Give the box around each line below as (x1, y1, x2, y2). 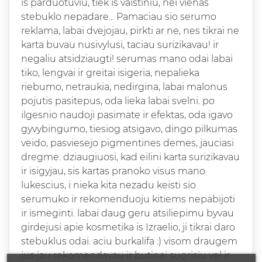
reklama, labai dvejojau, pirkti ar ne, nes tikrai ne (21, 25, 239, 37)
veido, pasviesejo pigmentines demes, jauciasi (21, 137, 234, 149)
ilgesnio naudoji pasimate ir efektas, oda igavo (21, 109, 233, 121)
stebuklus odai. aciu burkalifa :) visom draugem (21, 236, 237, 247)
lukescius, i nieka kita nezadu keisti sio (21, 180, 196, 191)
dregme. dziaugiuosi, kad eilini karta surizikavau (21, 151, 240, 163)
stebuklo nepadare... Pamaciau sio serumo (21, 11, 216, 23)
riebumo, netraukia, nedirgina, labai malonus (21, 81, 227, 93)
